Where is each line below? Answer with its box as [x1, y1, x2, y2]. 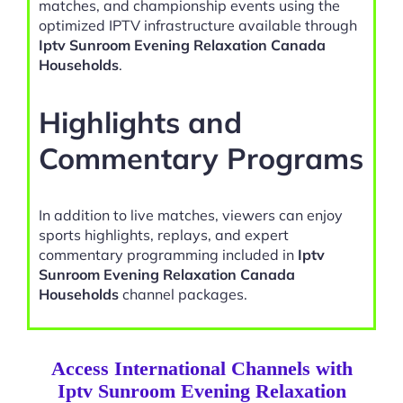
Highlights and [39, 103, 242, 140]
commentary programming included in [39, 245, 298, 264]
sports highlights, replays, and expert [39, 225, 289, 244]
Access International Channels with [50, 356, 353, 380]
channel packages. [119, 284, 247, 303]
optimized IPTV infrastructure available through [39, 16, 357, 35]
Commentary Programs [39, 139, 363, 176]
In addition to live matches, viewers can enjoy [39, 205, 343, 224]
